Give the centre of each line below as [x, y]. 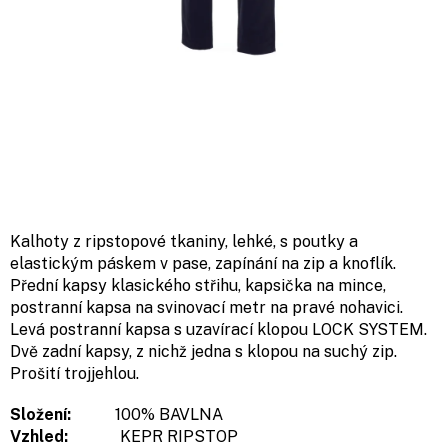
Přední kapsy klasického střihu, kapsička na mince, [198, 285]
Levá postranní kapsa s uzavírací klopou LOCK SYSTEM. [218, 329]
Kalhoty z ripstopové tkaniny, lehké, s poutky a [184, 241]
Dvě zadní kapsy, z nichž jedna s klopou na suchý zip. [203, 351]
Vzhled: [41, 436]
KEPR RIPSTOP [179, 436]
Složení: [42, 414]
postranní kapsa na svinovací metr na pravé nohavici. [206, 307]
